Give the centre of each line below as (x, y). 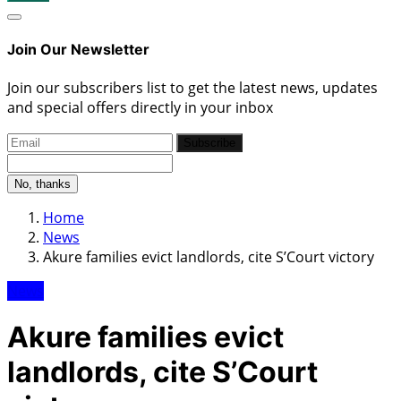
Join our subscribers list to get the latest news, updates (192, 87)
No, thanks (43, 183)
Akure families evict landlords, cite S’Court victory (209, 256)
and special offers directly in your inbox (140, 107)
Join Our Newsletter (78, 50)
